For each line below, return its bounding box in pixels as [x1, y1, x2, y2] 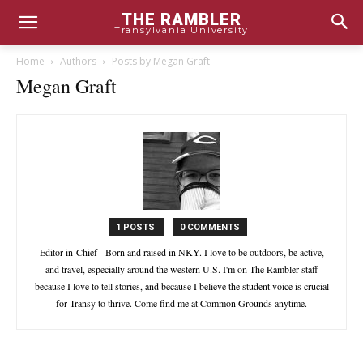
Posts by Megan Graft [112, 54, 210, 68]
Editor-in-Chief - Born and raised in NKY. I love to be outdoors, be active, [39, 246, 324, 258]
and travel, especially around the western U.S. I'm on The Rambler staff [45, 263, 318, 275]
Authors [60, 54, 96, 68]
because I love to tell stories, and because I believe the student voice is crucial [34, 280, 329, 293]
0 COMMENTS [179, 222, 240, 233]
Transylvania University [113, 23, 250, 36]
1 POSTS [115, 222, 157, 233]
